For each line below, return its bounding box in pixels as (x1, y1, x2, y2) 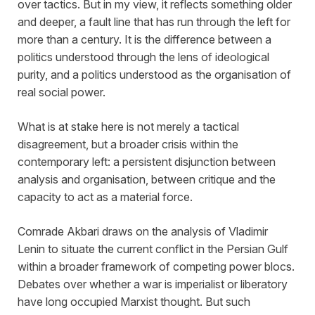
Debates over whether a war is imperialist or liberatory (18, 276, 288, 291)
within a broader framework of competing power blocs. (18, 259, 295, 274)
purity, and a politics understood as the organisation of (18, 67, 291, 82)
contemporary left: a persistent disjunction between (18, 154, 276, 169)
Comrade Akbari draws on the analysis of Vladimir (18, 224, 268, 238)
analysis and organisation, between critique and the (18, 172, 276, 186)
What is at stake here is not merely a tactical (18, 119, 239, 134)
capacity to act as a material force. (18, 189, 193, 204)
